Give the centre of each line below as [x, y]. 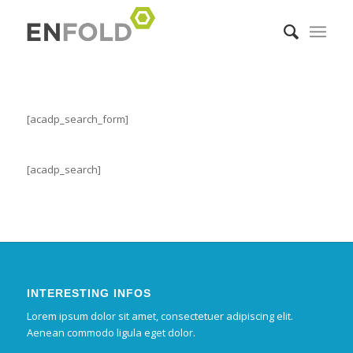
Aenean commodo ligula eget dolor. [111, 333]
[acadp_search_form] [77, 119]
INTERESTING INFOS [89, 294]
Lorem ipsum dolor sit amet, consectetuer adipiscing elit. [160, 316]
